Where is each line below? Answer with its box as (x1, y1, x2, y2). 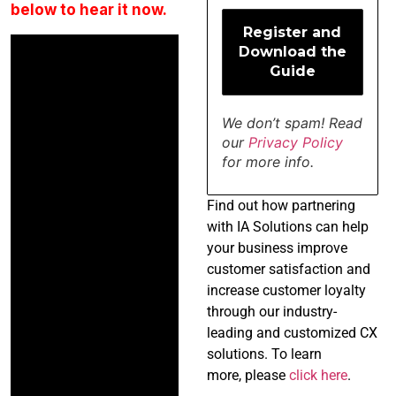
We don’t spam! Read (221, 113, 362, 132)
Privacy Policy (247, 133, 343, 151)
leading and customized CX (206, 324, 377, 341)
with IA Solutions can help (206, 217, 369, 235)
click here (288, 366, 347, 384)
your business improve (206, 239, 347, 256)
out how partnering (233, 196, 355, 214)
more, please (206, 366, 289, 384)
